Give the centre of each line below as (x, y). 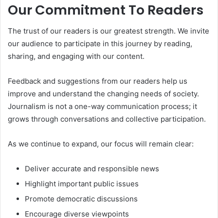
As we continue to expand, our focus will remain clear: (101, 144)
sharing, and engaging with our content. (76, 56)
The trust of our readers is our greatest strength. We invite (109, 31)
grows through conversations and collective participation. (107, 119)
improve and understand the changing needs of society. (103, 94)
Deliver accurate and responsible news (92, 169)
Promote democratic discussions (81, 199)
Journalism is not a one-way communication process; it (102, 107)
